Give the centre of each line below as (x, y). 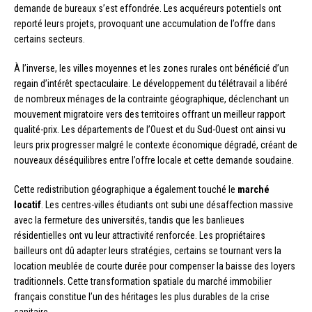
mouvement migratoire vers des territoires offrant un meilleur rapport (150, 114)
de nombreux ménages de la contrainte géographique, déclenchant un (151, 99)
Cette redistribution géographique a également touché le (126, 189)
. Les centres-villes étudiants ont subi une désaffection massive (167, 204)
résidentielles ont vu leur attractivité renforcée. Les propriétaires (140, 235)
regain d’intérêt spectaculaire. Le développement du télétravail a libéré (151, 83)
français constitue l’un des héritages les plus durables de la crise (142, 296)
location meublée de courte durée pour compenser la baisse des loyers (155, 266)
